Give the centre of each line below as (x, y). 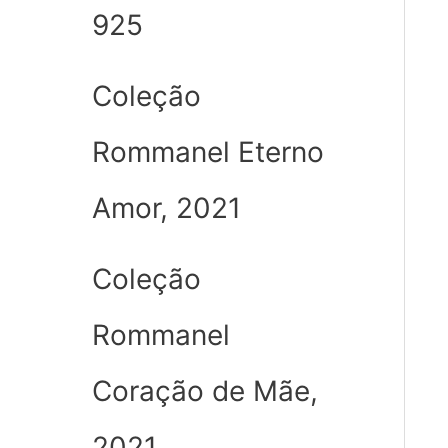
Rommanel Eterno (208, 152)
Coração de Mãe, (205, 391)
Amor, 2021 (166, 208)
